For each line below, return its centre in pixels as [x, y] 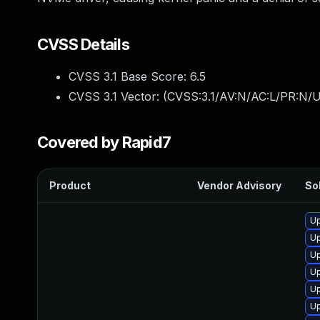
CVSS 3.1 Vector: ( [118, 96]
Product [70, 185]
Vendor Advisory [239, 185]
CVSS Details [83, 44]
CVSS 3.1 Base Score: [129, 76]
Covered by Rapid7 [104, 142]
